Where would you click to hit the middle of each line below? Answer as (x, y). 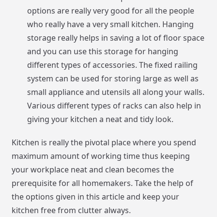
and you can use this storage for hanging (103, 52)
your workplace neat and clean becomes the (93, 170)
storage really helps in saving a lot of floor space (116, 38)
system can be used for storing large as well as (113, 79)
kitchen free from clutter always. (71, 210)
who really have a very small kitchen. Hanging (110, 24)
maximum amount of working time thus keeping (101, 156)
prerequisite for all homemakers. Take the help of (102, 183)
